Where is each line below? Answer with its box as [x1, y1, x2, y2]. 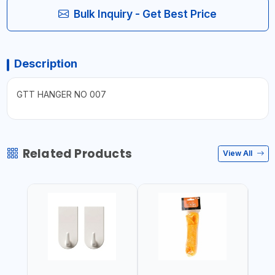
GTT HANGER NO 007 [16, 88, 106, 99]
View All [223, 149, 254, 158]
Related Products [22, 145, 132, 162]
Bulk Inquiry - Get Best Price [74, 7, 217, 20]
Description [14, 56, 77, 70]
